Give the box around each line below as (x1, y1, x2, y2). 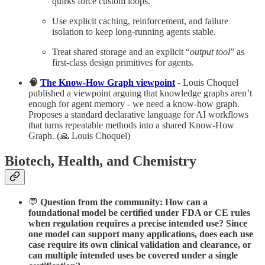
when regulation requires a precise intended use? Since (28, 218, 247, 228)
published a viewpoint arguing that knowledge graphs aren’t (28, 88, 252, 98)
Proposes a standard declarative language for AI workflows (28, 109, 248, 119)
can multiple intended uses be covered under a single (28, 250, 238, 260)
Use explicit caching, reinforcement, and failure (52, 15, 228, 26)
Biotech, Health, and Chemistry (5, 153, 196, 169)
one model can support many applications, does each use (28, 228, 253, 239)
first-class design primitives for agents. (52, 57, 194, 67)
